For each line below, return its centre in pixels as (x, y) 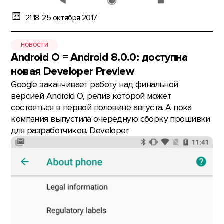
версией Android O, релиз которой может (91, 96)
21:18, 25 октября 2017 (61, 18)
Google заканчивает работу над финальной (95, 85)
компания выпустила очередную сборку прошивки (111, 119)
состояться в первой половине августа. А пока (101, 108)
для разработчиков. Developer (70, 131)
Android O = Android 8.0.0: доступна (99, 58)
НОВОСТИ (35, 45)
